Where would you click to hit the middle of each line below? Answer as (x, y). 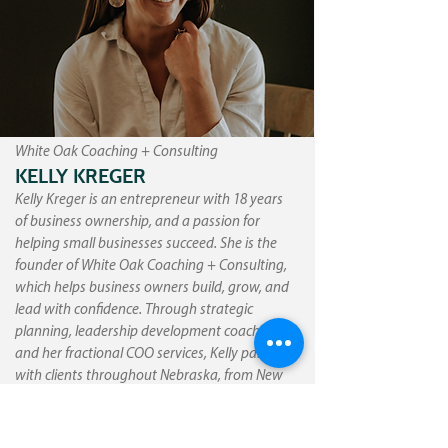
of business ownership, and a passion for (137, 222)
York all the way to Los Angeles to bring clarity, (155, 398)
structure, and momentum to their (118, 420)
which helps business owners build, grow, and (152, 288)
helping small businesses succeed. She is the (146, 244)
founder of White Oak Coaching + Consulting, (151, 266)
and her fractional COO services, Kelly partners (154, 354)
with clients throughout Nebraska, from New (149, 376)
